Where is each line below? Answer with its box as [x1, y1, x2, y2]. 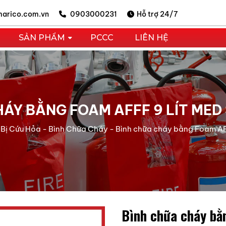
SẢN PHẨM [18, 33, 65, 42]
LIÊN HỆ [135, 33, 169, 42]
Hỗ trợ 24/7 [137, 9, 178, 19]
